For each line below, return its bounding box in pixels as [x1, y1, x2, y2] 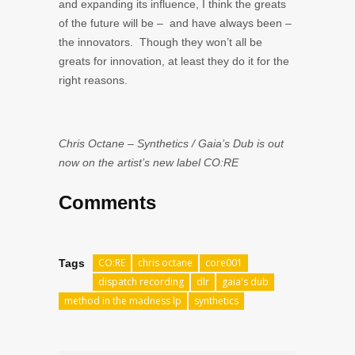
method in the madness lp [64, 293, 181, 307]
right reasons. [59, 73, 128, 86]
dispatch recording [98, 274, 184, 288]
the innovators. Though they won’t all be [59, 35, 262, 48]
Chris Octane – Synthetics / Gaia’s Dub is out [59, 136, 284, 150]
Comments [59, 191, 156, 213]
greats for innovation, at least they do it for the [59, 54, 289, 67]
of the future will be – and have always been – [59, 16, 292, 29]
